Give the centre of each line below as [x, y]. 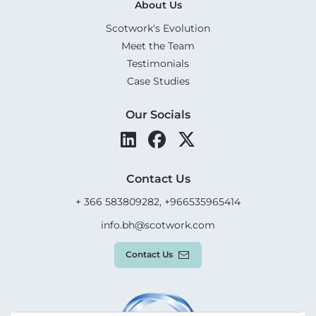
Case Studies [158, 81]
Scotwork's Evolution [158, 28]
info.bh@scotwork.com [158, 225]
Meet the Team [158, 45]
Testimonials [158, 63]
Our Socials [158, 114]
